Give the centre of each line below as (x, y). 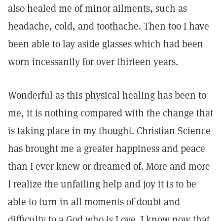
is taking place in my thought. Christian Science (109, 131)
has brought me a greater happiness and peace (107, 148)
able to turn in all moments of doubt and (94, 202)
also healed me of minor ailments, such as (97, 8)
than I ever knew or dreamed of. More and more (109, 166)
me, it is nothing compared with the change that (110, 113)
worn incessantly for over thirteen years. (93, 62)
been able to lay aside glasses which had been (106, 44)
